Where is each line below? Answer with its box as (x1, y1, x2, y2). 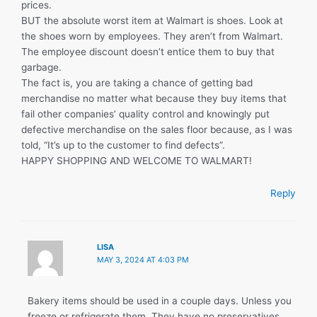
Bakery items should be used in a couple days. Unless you (28, 295, 292, 307)
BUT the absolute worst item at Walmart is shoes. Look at (21, 15, 283, 27)
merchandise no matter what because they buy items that (21, 93, 287, 105)
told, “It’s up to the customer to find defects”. (21, 139, 225, 151)
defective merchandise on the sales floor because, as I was (21, 124, 292, 136)
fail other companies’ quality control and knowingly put (21, 108, 270, 120)
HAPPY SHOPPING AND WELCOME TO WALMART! (21, 155, 252, 167)
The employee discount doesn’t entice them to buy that (21, 46, 275, 58)
